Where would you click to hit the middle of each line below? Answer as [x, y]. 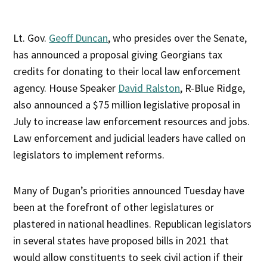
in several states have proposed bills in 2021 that [121, 240]
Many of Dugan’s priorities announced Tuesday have [129, 190]
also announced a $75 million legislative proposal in [127, 104]
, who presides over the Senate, [178, 38]
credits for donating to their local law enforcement [127, 71]
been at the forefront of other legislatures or [114, 207]
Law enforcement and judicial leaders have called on [130, 138]
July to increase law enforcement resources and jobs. [132, 121]
